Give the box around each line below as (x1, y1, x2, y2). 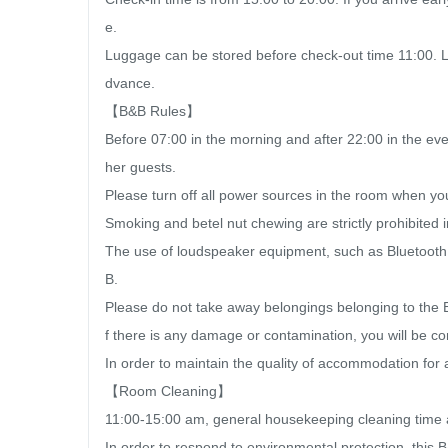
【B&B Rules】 (105, 102, 200, 119)
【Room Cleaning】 (105, 382, 231, 399)
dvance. (105, 74, 155, 91)
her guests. (105, 158, 176, 175)
